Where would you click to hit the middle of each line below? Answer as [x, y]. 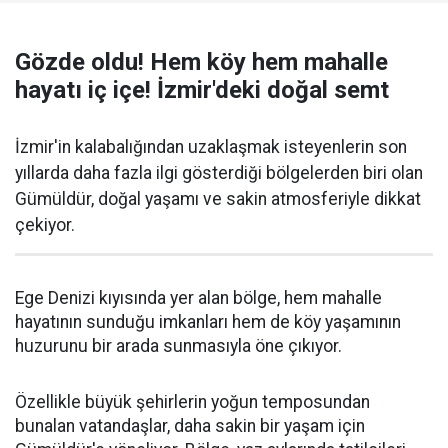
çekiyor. [45, 224]
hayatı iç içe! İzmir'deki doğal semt [202, 89]
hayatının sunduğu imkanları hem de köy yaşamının [208, 321]
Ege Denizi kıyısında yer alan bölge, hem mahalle [198, 297]
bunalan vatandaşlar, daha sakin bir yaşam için [190, 425]
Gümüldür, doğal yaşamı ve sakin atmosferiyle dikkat [218, 198]
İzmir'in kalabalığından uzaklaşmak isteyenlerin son [211, 146]
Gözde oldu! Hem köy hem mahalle [201, 61]
